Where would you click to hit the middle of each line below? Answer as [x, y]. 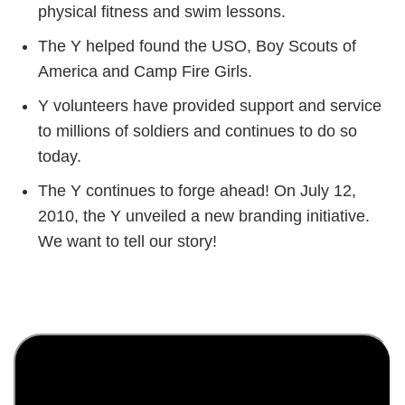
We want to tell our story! [127, 241]
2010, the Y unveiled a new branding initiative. [204, 216]
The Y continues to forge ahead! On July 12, [197, 191]
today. [60, 156]
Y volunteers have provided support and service [210, 106]
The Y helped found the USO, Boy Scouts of [197, 46]
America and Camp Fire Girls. [145, 71]
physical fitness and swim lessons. [162, 12]
